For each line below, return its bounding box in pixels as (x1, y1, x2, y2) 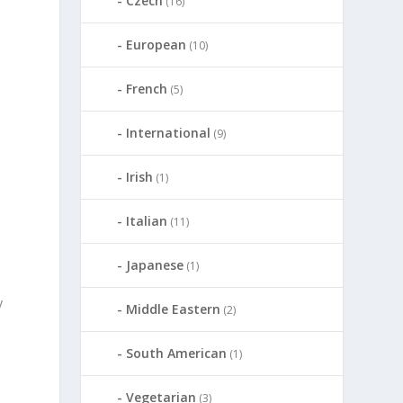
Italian (126, 211, 168, 229)
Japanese (126, 255, 184, 273)
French (126, 79, 168, 97)
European (126, 35, 187, 53)
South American (126, 344, 228, 362)
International (126, 123, 211, 141)
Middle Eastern (126, 300, 221, 318)
